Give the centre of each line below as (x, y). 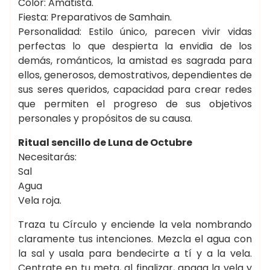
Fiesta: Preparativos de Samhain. (95, 17)
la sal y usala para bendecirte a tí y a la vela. (135, 253)
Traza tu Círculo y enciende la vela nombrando (135, 224)
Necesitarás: (47, 157)
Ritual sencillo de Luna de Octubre (105, 143)
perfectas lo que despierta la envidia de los (135, 46)
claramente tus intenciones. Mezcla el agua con (135, 239)
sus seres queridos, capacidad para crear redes (135, 89)
